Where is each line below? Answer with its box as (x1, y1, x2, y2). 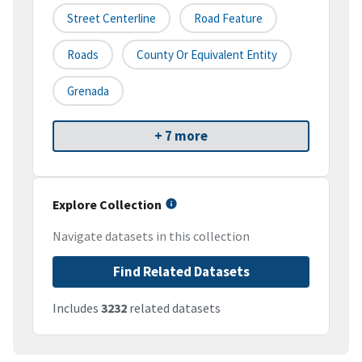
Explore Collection (53, 196, 162, 213)
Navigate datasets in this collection (53, 228, 250, 245)
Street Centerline (67, 11, 156, 27)
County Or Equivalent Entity (137, 47, 277, 63)
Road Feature (194, 11, 263, 27)
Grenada (67, 83, 109, 99)
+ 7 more (154, 127, 208, 145)
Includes (53, 300, 101, 317)
